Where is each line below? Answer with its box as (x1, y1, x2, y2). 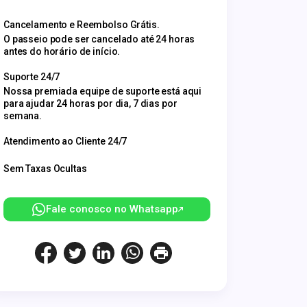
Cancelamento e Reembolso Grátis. (3, 19, 160, 30)
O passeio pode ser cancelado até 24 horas (3, 34, 195, 45)
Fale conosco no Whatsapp (45, 203, 178, 215)
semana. (3, 110, 42, 121)
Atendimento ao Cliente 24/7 (3, 136, 127, 147)
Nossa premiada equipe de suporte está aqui (3, 86, 202, 97)
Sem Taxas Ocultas (3, 163, 87, 174)
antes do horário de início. (3, 46, 121, 57)
